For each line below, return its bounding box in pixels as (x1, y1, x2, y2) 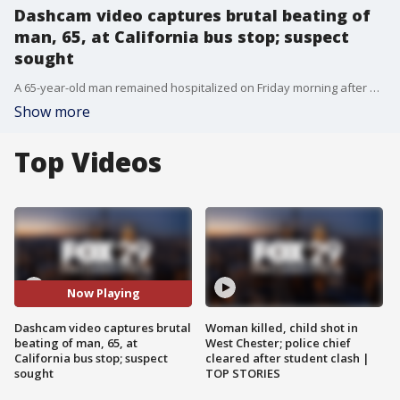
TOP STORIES (205, 364, 280, 381)
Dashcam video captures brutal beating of (14, 4, 371, 26)
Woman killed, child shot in (205, 319, 358, 336)
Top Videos (14, 144, 162, 180)
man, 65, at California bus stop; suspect (14, 26, 349, 47)
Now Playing (66, 285, 140, 302)
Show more (14, 102, 90, 121)
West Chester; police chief (205, 334, 351, 351)
